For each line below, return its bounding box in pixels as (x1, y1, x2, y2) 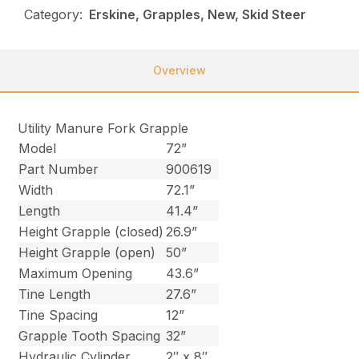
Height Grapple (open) (18, 244, 156, 261)
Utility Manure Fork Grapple (18, 120, 189, 137)
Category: (24, 6, 83, 23)
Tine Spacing (18, 307, 99, 324)
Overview (153, 63, 206, 78)
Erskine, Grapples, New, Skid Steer (89, 6, 307, 23)
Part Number (18, 161, 99, 178)
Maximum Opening (18, 265, 133, 282)
